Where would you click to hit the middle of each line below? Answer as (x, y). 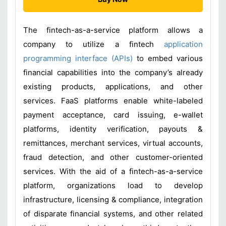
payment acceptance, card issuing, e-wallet (113, 115)
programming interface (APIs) (78, 59)
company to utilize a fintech (94, 44)
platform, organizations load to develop (113, 186)
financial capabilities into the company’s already (113, 73)
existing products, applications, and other (113, 87)
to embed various (168, 59)
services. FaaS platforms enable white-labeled (113, 101)
